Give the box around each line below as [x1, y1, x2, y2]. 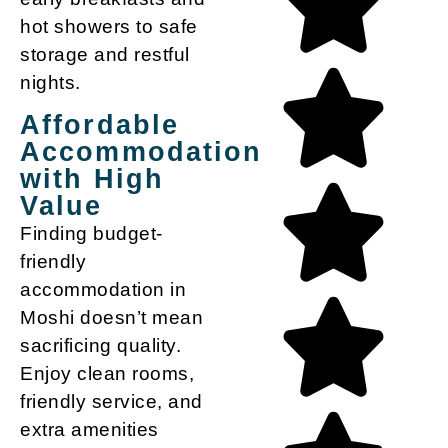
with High [20, 163, 164, 194]
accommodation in [20, 278, 186, 300]
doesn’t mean [74, 306, 203, 328]
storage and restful [20, 44, 190, 66]
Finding [20, 222, 93, 244]
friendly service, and [20, 390, 203, 412]
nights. [20, 72, 81, 94]
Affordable [20, 109, 180, 140]
